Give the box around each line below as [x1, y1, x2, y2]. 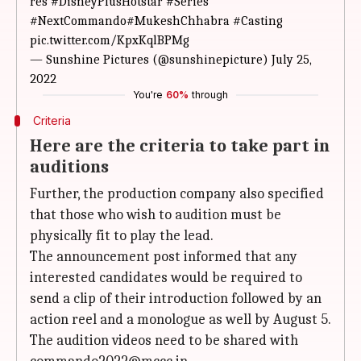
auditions [30, 156, 109, 177]
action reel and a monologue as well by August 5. [30, 311, 331, 328]
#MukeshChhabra [127, 14, 230, 28]
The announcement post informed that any [30, 248, 297, 265]
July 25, [272, 52, 312, 67]
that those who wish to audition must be [30, 206, 281, 223]
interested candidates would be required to [30, 269, 302, 286]
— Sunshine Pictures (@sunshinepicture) [30, 52, 272, 67]
